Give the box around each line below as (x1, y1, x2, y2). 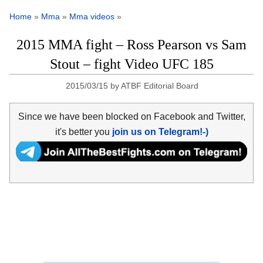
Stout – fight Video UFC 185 (49, 56, 214, 72)
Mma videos (69, 12, 114, 22)
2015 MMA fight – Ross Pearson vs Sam (16, 37, 247, 53)
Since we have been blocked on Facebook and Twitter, (18, 111, 245, 122)
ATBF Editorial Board (121, 81, 199, 91)
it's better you (55, 126, 112, 137)
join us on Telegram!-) (112, 126, 208, 137)
